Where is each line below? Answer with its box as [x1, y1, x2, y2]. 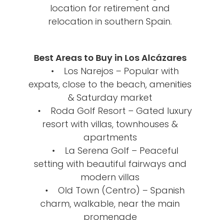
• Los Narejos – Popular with [41, 64, 179, 77]
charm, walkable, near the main [40, 197, 180, 210]
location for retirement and [50, 1, 170, 14]
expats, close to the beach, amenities [28, 78, 192, 90]
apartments [83, 131, 137, 143]
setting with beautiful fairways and [33, 157, 187, 170]
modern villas [81, 170, 139, 183]
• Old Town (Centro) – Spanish [35, 184, 185, 196]
